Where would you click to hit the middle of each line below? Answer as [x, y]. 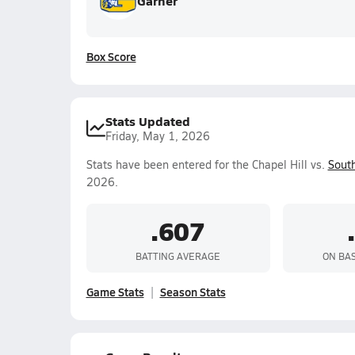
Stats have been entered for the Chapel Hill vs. [207, 164]
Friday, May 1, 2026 [157, 136]
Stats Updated [147, 121]
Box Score [111, 56]
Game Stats [115, 292]
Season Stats [193, 292]
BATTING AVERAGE [178, 256]
